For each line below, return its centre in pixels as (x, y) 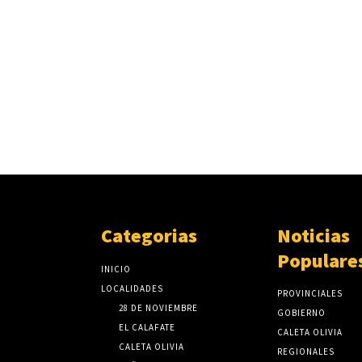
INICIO (116, 269)
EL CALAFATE (147, 328)
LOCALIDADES (133, 289)
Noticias (313, 236)
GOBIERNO (301, 313)
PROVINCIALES (309, 294)
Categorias (149, 236)
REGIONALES (305, 352)
